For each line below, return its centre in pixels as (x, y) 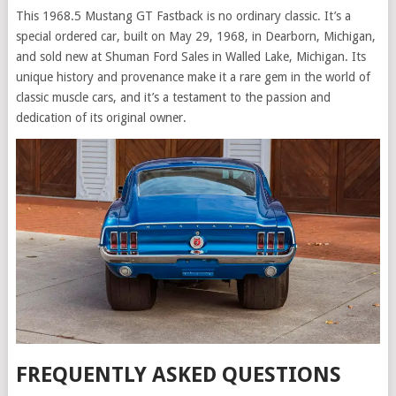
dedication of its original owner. (101, 118)
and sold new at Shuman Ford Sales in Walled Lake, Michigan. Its (190, 57)
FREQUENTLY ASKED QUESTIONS (178, 375)
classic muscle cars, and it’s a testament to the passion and (173, 98)
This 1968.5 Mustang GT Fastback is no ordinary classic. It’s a (183, 16)
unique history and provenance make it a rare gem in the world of (193, 77)
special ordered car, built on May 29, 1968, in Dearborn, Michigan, (195, 37)
